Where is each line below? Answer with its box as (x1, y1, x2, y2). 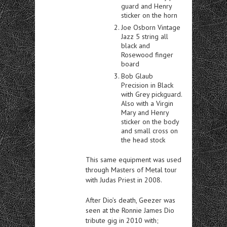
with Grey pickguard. (121, 89, 182, 99)
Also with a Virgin (121, 98, 173, 108)
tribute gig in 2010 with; (86, 215, 159, 225)
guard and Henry (121, 1, 172, 11)
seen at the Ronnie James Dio (86, 205, 174, 215)
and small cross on (121, 126, 178, 135)
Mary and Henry (121, 107, 169, 117)
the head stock (121, 135, 165, 144)
